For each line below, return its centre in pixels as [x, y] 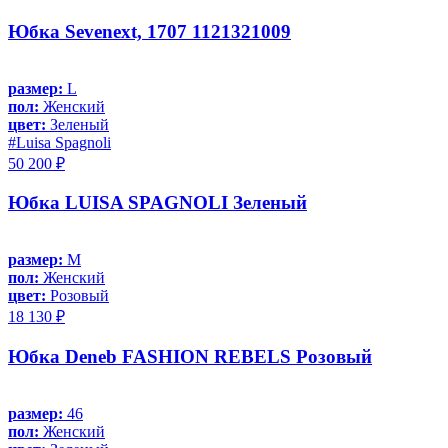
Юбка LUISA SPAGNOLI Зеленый [157, 203]
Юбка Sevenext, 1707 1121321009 [149, 31]
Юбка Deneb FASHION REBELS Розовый [190, 356]
